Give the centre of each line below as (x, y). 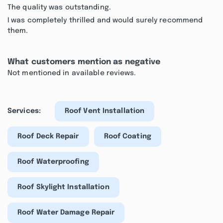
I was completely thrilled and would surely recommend (105, 20)
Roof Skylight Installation (63, 187)
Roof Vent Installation (105, 111)
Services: (24, 111)
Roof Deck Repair (48, 136)
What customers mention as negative (84, 62)
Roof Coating (127, 136)
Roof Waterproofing (53, 162)
